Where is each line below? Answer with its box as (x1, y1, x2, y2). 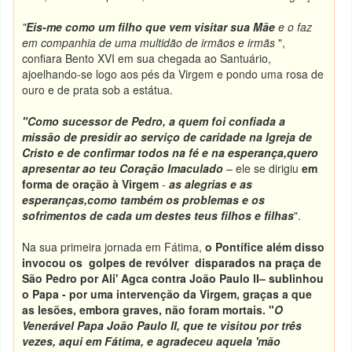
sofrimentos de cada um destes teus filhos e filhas (22, 207, 295, 223)
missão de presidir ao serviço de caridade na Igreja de (22, 129, 313, 145)
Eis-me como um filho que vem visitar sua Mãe (26, 19, 276, 35)
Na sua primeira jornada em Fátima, (22, 239, 206, 255)
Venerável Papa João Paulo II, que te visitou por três (22, 317, 302, 333)
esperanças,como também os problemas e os (22, 192, 266, 207)
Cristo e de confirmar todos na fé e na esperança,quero (22, 145, 319, 160)
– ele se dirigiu (223, 160, 299, 176)
